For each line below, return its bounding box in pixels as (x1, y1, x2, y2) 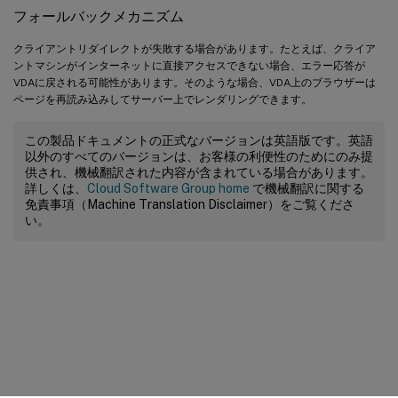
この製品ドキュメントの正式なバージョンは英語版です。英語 (25, 132, 373, 147)
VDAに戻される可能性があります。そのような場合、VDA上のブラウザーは (13, 76, 376, 89)
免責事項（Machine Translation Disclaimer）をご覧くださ (25, 196, 354, 211)
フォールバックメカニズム (13, 7, 184, 25)
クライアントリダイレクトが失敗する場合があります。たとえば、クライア (13, 42, 376, 55)
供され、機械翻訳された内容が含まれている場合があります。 (25, 164, 373, 179)
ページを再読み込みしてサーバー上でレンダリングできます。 (13, 92, 312, 106)
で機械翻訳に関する (250, 180, 364, 195)
